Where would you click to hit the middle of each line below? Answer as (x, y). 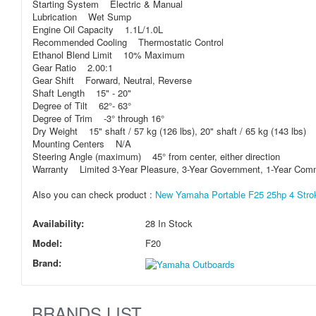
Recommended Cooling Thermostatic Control (128, 42)
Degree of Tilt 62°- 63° (82, 105)
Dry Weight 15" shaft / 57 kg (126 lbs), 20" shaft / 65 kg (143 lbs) (169, 131)
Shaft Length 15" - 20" (82, 93)
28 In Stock (169, 223)
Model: (47, 243)
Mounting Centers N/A (82, 144)
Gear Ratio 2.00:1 (73, 67)
